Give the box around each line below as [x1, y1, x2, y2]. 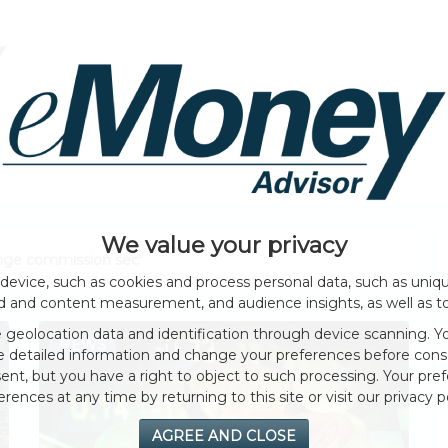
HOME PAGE [271, 69, 369, 89]
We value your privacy [101, 231, 347, 259]
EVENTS [103, 169, 166, 189]
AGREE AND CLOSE [152, 427, 296, 445]
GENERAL [4, 169, 79, 189]
